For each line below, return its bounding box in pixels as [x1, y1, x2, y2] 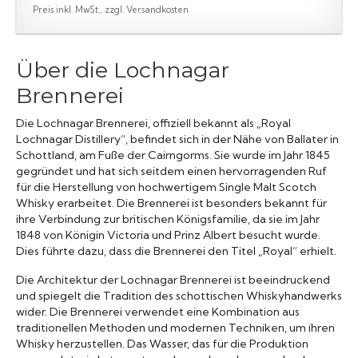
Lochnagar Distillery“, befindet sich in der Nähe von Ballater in [16, 131, 339, 146]
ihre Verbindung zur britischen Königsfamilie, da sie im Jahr [16, 211, 320, 226]
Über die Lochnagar [16, 56, 229, 83]
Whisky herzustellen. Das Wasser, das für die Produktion [16, 336, 308, 351]
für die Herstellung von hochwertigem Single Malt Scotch [16, 179, 316, 194]
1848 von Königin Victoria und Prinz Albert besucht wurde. [16, 227, 320, 242]
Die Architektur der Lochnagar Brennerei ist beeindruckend [16, 272, 330, 287]
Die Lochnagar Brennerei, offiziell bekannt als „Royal [16, 115, 291, 130]
